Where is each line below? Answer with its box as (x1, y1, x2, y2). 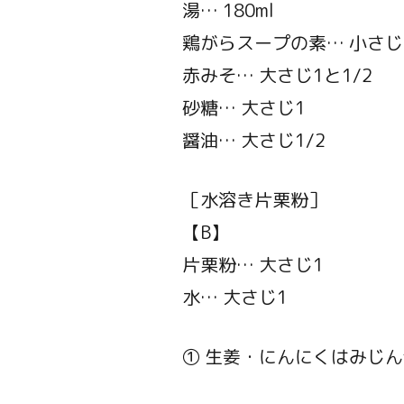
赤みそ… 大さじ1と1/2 (181, 62, 372, 88)
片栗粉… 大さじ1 (181, 252, 324, 278)
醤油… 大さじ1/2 (181, 127, 326, 153)
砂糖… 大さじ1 (181, 95, 306, 121)
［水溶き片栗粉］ (181, 187, 326, 213)
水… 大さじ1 (181, 284, 288, 310)
